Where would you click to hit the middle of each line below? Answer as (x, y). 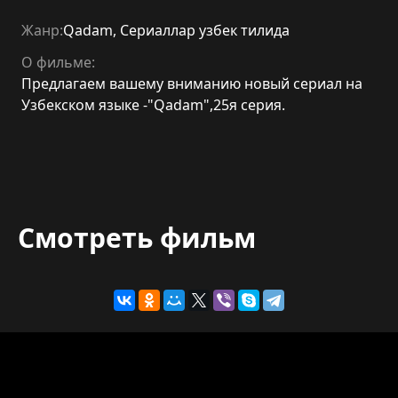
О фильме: (58, 62)
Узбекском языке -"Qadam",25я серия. (153, 105)
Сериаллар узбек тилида (205, 30)
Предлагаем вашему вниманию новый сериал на (192, 84)
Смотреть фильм (137, 238)
